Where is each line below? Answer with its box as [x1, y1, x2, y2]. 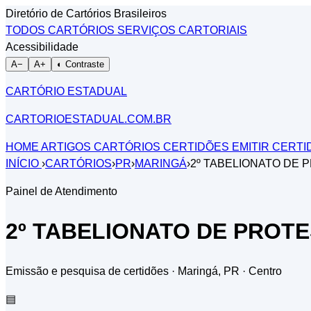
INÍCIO [6, 158, 42, 169]
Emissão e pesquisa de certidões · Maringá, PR [6, 264, 242, 277]
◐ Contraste [57, 59, 104, 69]
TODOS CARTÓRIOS [6, 24, 117, 36]
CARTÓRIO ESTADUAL [6, 85, 127, 97]
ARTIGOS [41, 141, 94, 153]
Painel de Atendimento [6, 185, 117, 197]
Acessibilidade [6, 41, 78, 53]
